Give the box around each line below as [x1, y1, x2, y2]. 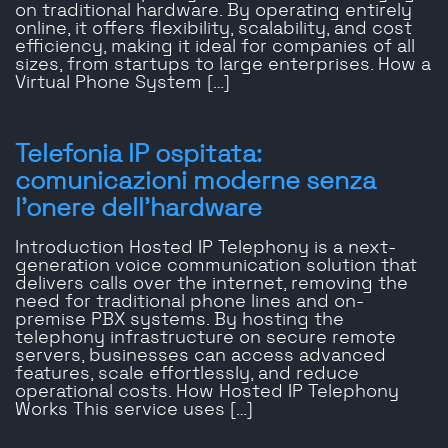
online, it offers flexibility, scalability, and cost [15, 20, 412, 39]
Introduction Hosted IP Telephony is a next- [15, 239, 396, 258]
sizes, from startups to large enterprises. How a [15, 56, 431, 75]
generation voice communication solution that [15, 257, 417, 276]
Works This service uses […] [15, 401, 253, 420]
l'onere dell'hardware [15, 196, 262, 222]
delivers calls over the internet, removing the [15, 275, 408, 294]
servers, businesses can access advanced [15, 347, 386, 366]
